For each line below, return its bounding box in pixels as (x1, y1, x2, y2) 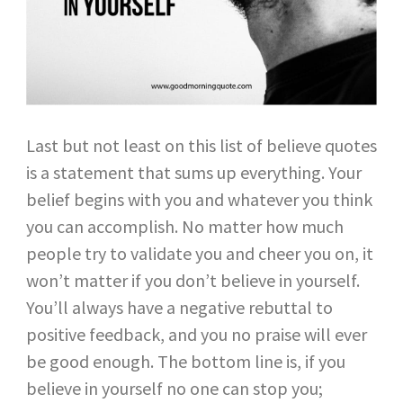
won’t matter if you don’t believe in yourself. (25, 268, 360, 291)
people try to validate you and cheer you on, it (25, 241, 373, 264)
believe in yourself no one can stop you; (25, 376, 323, 399)
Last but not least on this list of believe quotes (25, 133, 377, 157)
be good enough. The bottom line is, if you (25, 349, 345, 372)
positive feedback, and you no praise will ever (25, 322, 367, 345)
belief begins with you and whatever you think (25, 187, 372, 210)
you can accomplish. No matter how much (25, 214, 344, 237)
